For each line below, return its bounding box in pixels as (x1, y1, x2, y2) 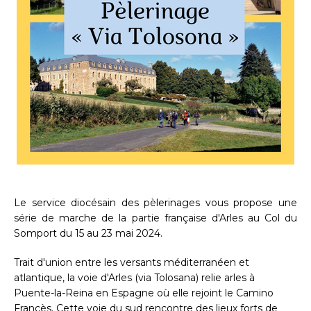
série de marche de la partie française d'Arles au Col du (14, 212, 297, 225)
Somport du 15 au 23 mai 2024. (14, 227, 165, 240)
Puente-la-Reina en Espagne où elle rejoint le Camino (14, 287, 274, 300)
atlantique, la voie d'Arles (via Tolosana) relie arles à (14, 271, 255, 285)
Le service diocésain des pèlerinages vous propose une (14, 196, 297, 210)
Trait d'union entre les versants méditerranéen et (14, 256, 249, 269)
